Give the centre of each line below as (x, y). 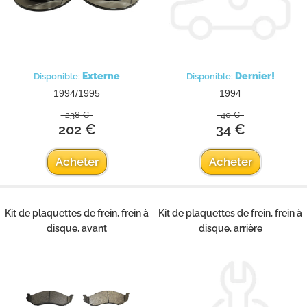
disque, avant (77, 228)
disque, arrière (230, 228)
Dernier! (255, 76)
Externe (101, 76)
